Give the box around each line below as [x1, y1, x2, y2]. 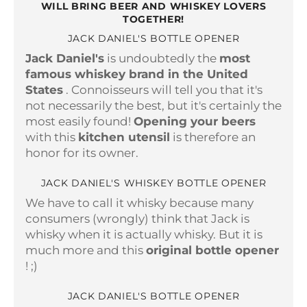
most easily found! [25, 114, 131, 128]
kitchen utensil [78, 130, 170, 144]
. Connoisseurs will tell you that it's [66, 82, 262, 97]
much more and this [25, 243, 143, 258]
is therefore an [173, 130, 256, 144]
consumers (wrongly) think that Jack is [25, 212, 249, 226]
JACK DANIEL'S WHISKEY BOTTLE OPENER [40, 176, 267, 189]
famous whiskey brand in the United [25, 66, 248, 81]
